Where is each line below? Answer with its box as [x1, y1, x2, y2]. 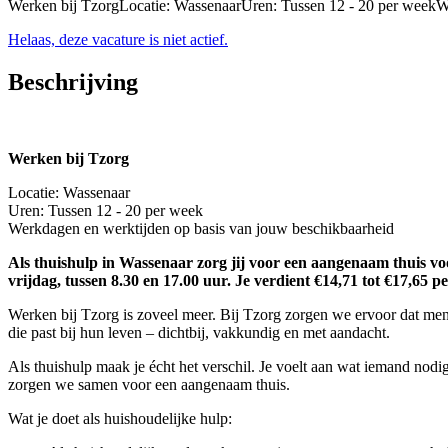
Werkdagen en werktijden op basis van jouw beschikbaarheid [8, 220, 394, 238]
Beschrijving [8, 69, 138, 96]
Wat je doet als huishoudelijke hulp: [8, 410, 232, 428]
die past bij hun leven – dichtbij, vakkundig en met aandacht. [8, 324, 390, 342]
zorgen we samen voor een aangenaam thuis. [8, 376, 290, 394]
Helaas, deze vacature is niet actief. [8, 31, 228, 49]
